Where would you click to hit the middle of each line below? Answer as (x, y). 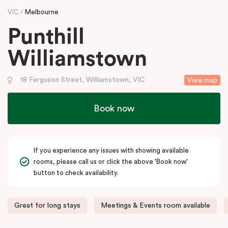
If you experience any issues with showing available (111, 150)
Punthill (46, 37)
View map (202, 80)
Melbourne (42, 12)
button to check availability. (76, 173)
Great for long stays (47, 205)
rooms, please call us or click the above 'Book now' (111, 161)
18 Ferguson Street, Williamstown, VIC (83, 80)
